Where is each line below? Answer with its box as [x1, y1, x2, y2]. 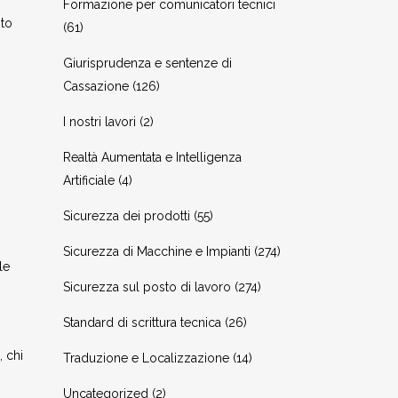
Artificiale [63, 173, 115, 187]
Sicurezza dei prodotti [63, 209, 190, 223]
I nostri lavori [63, 115, 136, 129]
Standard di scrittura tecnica [63, 315, 221, 330]
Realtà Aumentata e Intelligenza [63, 150, 242, 164]
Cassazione [63, 79, 129, 93]
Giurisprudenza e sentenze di [63, 56, 232, 70]
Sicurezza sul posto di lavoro [63, 280, 231, 294]
